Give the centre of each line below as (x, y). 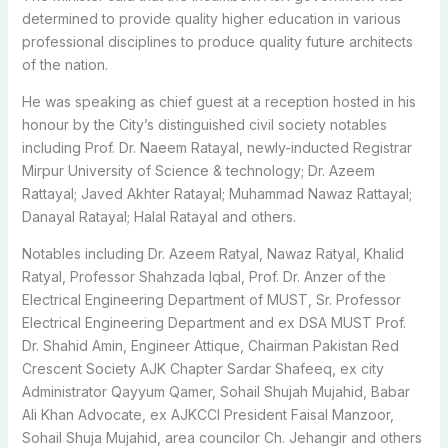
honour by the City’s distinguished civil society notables (204, 124)
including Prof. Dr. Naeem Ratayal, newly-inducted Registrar (216, 147)
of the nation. (64, 64)
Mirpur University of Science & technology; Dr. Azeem (198, 170)
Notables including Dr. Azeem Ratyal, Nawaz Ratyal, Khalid (212, 253)
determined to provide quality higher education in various (211, 18)
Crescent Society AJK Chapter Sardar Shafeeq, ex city (202, 368)
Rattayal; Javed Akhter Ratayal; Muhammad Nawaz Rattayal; (216, 193)
